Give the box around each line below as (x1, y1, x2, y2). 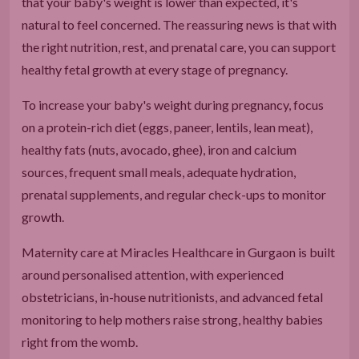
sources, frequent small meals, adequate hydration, (22, 163, 296, 179)
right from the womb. (22, 333, 138, 349)
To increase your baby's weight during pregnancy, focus (22, 96, 324, 112)
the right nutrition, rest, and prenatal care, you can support (22, 38, 336, 54)
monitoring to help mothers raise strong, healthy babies (22, 311, 323, 327)
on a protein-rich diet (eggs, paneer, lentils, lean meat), (22, 119, 313, 135)
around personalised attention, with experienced (22, 266, 284, 282)
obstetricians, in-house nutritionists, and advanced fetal (22, 288, 323, 305)
